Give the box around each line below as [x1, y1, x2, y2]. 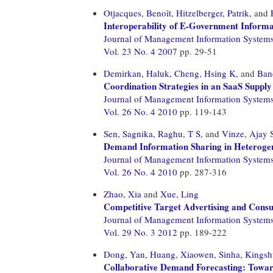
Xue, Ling [160, 187, 199, 200]
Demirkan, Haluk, [104, 66, 172, 79]
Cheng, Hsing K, [174, 66, 238, 79]
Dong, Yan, [104, 247, 147, 260]
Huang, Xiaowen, [150, 247, 216, 260]
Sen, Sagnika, [104, 127, 155, 140]
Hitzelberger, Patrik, [176, 6, 252, 19]
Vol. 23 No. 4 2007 [104, 44, 180, 57]
